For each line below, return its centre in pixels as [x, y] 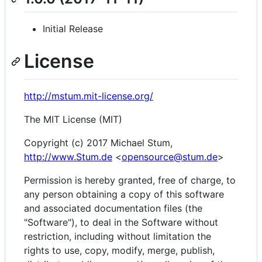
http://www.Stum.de [68, 156]
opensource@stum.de [170, 156]
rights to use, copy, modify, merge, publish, [119, 250]
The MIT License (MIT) [73, 119]
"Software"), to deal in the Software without [121, 222]
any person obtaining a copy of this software [124, 194]
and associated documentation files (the [113, 208]
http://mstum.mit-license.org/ [89, 96]
